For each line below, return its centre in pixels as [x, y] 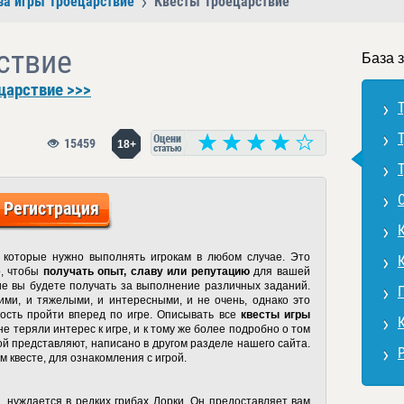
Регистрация [51, 208]
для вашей [280, 271]
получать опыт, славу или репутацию [146, 271]
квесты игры [275, 315]
